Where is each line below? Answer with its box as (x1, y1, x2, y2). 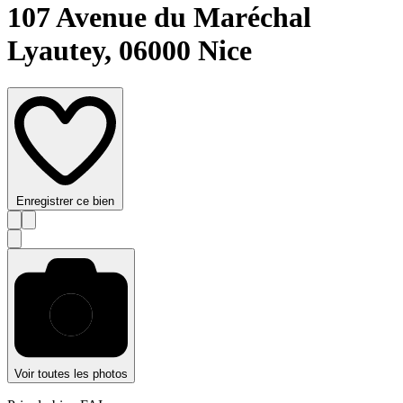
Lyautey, (7, 34, 119, 67)
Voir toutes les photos (14, 366, 128, 381)
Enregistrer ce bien (16, 193, 114, 208)
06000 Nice (119, 34, 252, 67)
